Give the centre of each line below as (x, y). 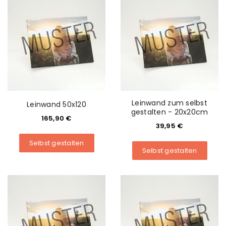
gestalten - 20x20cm (169, 112)
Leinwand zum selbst (169, 103)
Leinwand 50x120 (56, 104)
